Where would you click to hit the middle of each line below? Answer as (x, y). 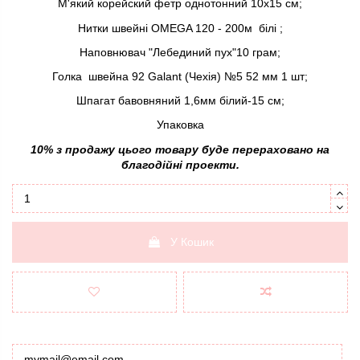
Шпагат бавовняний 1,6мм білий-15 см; (180, 101)
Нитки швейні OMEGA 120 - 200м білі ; (180, 28)
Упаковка (180, 125)
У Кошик (192, 241)
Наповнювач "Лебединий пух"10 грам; (180, 52)
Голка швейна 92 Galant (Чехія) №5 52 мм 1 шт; (180, 76)
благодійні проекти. (180, 164)
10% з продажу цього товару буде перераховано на (180, 149)
